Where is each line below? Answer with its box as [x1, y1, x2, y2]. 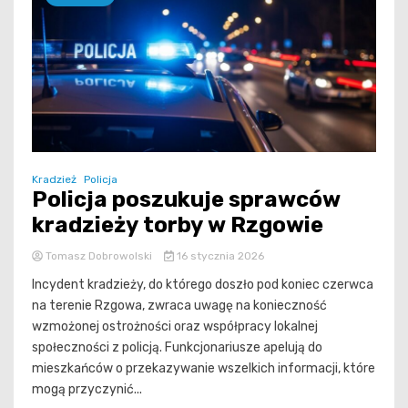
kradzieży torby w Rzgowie [32, 212, 323, 239]
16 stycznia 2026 [173, 250, 264, 263]
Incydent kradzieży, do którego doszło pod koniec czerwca [32, 277, 373, 293]
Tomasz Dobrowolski [43, 250, 155, 263]
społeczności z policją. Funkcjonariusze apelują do [32, 340, 322, 356]
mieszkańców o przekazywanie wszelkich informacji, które [32, 361, 375, 377]
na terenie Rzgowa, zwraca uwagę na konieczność [32, 298, 327, 314]
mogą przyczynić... [32, 382, 142, 398]
